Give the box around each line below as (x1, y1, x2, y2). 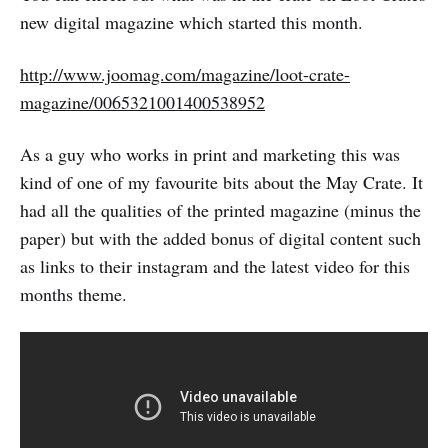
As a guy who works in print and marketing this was (20, 142, 400, 166)
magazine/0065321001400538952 (20, 90, 265, 114)
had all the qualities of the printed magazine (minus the (20, 198, 421, 222)
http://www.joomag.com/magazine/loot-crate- (20, 62, 350, 86)
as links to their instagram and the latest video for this (20, 254, 410, 278)
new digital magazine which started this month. (20, 10, 363, 34)
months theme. (20, 282, 127, 306)
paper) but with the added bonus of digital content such (20, 226, 421, 250)
